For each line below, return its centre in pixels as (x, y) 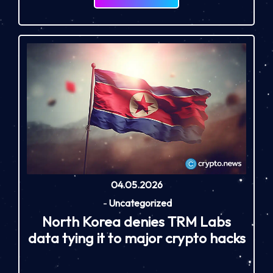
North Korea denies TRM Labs (136, 221)
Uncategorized (140, 203)
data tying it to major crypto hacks (136, 238)
